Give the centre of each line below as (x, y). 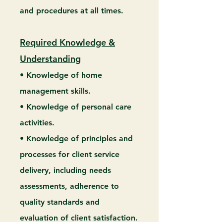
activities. (37, 123)
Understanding (50, 59)
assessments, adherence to (69, 186)
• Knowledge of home (61, 75)
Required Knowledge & (67, 42)
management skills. (55, 91)
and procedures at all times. (72, 11)
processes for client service (70, 154)
